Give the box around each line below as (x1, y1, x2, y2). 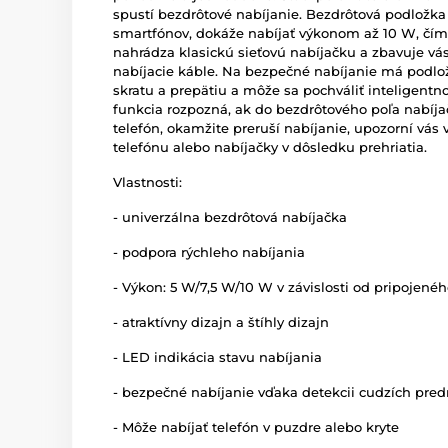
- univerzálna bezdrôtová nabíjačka (113, 208, 347, 225)
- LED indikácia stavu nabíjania (113, 348, 322, 365)
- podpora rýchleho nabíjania (113, 243, 305, 260)
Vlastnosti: (113, 173, 182, 190)
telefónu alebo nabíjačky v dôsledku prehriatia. (113, 138, 427, 155)
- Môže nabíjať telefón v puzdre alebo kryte (113, 418, 399, 435)
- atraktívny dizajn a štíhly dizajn (113, 313, 329, 330)
